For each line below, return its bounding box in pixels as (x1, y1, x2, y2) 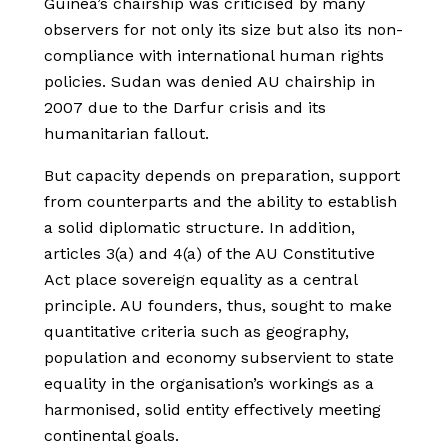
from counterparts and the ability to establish (44, 192, 397, 212)
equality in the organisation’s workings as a (44, 374, 374, 394)
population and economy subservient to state (44, 348, 394, 368)
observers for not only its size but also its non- (44, 20, 403, 40)
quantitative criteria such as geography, (44, 322, 349, 342)
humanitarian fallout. (44, 124, 219, 144)
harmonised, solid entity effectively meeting (44, 400, 381, 420)
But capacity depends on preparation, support (44, 166, 400, 186)
